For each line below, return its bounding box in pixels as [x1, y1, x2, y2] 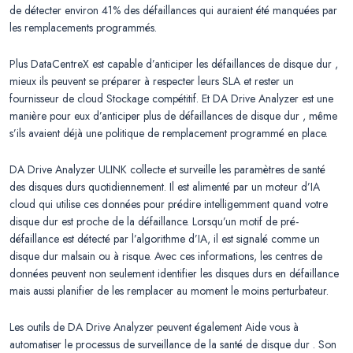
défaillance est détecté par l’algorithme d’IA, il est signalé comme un [9, 231, 320, 247]
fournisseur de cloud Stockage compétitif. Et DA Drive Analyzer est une [9, 91, 333, 107]
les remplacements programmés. [9, 20, 157, 36]
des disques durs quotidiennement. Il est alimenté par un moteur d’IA [9, 179, 320, 195]
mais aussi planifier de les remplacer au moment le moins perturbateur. [9, 283, 329, 299]
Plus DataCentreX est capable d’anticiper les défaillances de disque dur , [9, 56, 338, 72]
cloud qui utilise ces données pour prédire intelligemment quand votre [9, 196, 328, 213]
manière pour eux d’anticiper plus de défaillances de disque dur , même [9, 108, 337, 124]
